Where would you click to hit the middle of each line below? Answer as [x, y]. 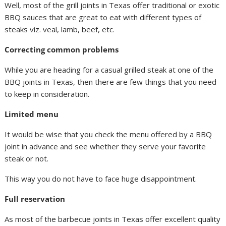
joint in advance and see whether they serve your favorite [105, 146]
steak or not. [27, 158]
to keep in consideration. [47, 94]
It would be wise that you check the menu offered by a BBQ [108, 134]
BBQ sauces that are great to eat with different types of [103, 17]
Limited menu [32, 114]
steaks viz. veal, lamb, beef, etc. [60, 29]
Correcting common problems [62, 49]
